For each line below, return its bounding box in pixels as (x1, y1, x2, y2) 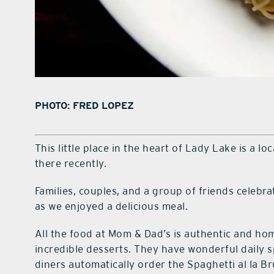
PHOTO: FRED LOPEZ (34, 100, 134, 112)
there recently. (34, 157, 107, 170)
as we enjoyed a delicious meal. (34, 200, 188, 213)
